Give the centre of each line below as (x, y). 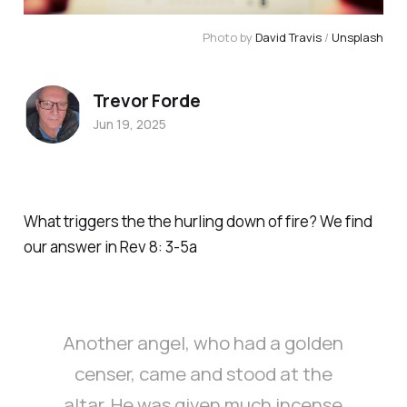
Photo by (229, 37)
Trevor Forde (146, 101)
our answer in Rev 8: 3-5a (110, 247)
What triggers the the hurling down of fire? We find (198, 222)
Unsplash (358, 37)
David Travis (289, 37)
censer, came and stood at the (203, 373)
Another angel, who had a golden (203, 342)
